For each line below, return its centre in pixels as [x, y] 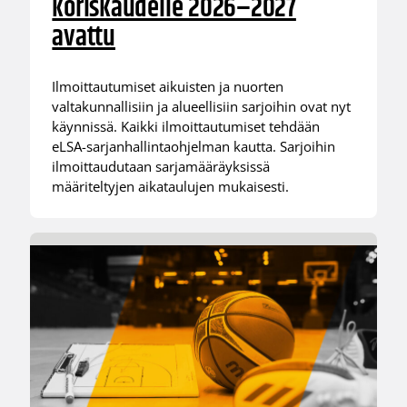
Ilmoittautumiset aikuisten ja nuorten [168, 86]
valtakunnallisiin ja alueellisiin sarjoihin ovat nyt [202, 106]
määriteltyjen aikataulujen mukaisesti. [171, 186]
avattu [84, 38]
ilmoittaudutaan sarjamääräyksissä [161, 166]
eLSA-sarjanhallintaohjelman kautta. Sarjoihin [194, 146]
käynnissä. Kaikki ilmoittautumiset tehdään [186, 126]
